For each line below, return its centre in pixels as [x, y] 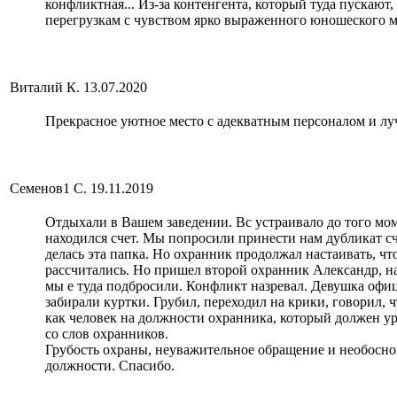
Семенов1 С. [48, 189]
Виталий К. [45, 88]
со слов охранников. [107, 334]
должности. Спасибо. [110, 366]
